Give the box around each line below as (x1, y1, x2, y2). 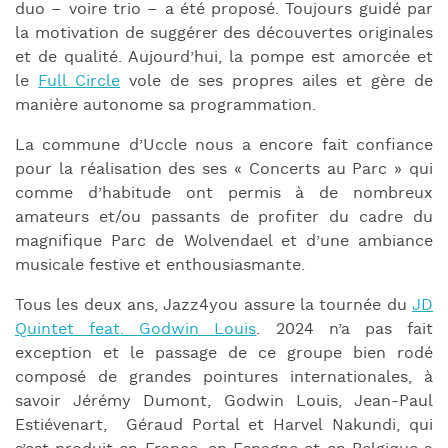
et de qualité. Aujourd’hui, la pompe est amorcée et (15, 47, 433, 68)
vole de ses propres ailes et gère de (120, 71, 433, 92)
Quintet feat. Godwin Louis (15, 319, 257, 340)
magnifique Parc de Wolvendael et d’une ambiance (15, 231, 433, 252)
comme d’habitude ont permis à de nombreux (15, 183, 433, 204)
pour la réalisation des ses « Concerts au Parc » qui (15, 159, 433, 180)
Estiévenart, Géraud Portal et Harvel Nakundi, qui (15, 415, 433, 436)
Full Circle (38, 71, 120, 92)
